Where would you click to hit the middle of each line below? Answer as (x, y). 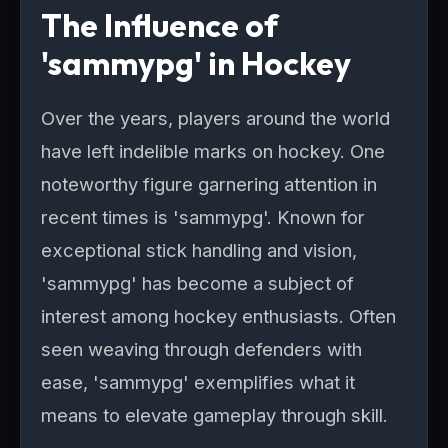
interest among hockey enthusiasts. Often (218, 316)
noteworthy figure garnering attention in (209, 184)
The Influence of (159, 25)
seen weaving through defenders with (201, 349)
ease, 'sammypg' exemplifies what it (198, 382)
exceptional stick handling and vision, (199, 250)
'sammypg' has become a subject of (197, 283)
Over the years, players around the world (215, 118)
